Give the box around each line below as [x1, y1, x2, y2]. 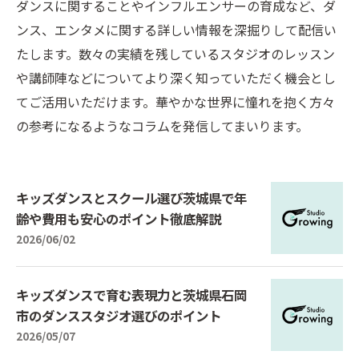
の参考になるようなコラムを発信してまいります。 [16, 116, 309, 135]
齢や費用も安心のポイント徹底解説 [16, 208, 221, 228]
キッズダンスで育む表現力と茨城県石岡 [16, 284, 247, 305]
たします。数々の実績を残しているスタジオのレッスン [16, 44, 335, 63]
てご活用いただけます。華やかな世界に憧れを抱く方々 [16, 92, 335, 111]
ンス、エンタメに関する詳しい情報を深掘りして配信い [16, 20, 337, 39]
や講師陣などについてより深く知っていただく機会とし [16, 68, 336, 87]
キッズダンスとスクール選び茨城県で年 [16, 188, 247, 208]
